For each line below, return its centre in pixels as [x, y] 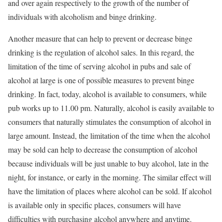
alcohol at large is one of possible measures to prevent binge [101, 80]
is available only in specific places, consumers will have [94, 205]
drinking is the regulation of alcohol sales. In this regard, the [101, 52]
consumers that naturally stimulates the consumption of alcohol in [110, 122]
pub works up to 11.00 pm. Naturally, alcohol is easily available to [111, 108]
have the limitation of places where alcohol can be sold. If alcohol [110, 191]
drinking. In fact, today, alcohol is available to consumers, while [107, 94]
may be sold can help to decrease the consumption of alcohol [103, 149]
